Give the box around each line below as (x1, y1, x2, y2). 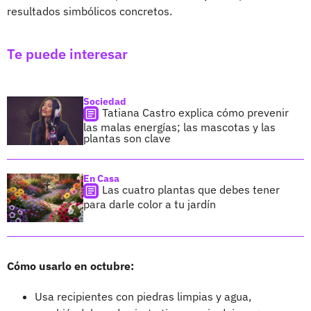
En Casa (83, 172, 119, 185)
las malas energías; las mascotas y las (83, 120, 276, 135)
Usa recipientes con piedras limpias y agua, (35, 289, 251, 304)
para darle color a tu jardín (83, 197, 216, 212)
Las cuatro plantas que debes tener (102, 183, 280, 197)
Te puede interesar (7, 44, 128, 64)
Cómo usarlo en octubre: (7, 259, 134, 274)
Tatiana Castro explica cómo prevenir (102, 106, 289, 120)
